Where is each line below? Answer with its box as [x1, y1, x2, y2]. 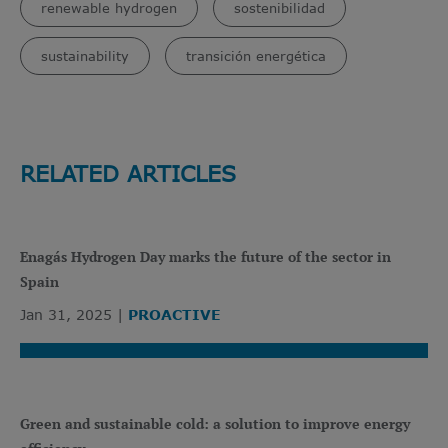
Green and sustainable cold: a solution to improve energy [20, 413, 410, 433]
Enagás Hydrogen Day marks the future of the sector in [20, 246, 391, 266]
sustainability [41, 47, 129, 64]
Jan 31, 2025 [20, 305, 112, 323]
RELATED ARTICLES [20, 159, 236, 186]
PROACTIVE [128, 305, 221, 323]
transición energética [186, 47, 326, 64]
